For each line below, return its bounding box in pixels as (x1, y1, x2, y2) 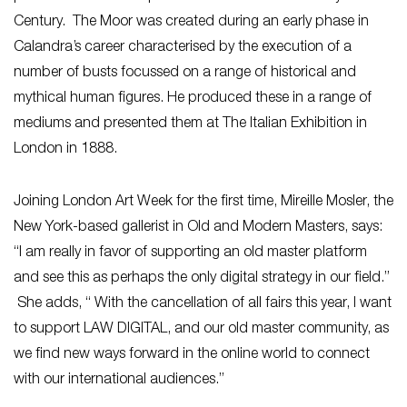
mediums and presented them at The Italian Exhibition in (14, 116, 367, 132)
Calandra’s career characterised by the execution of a (14, 40, 352, 55)
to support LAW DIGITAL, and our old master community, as (14, 322, 389, 337)
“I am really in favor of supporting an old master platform (14, 245, 367, 261)
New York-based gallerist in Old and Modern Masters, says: (14, 220, 382, 235)
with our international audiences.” (14, 372, 224, 388)
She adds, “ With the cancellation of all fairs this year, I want (14, 296, 392, 312)
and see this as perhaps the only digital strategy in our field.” (14, 271, 390, 286)
